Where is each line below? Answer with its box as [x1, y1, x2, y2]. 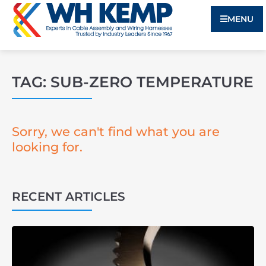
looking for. [12, 140, 83, 154]
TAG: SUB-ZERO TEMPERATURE [12, 73, 254, 91]
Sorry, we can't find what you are [12, 124, 220, 139]
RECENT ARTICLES [12, 189, 125, 204]
